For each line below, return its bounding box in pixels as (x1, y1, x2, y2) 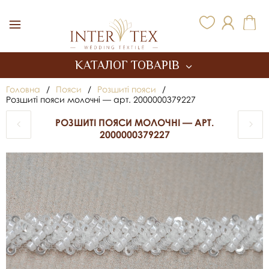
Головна (6, 84, 40, 95)
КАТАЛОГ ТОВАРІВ (74, 58, 183, 71)
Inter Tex (68, 16, 102, 26)
